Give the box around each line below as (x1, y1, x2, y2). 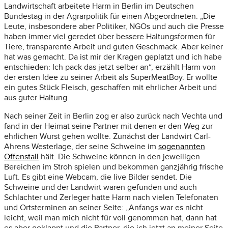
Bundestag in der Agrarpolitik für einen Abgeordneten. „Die (4, 11, 215, 22)
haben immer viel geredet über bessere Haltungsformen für (4, 32, 215, 42)
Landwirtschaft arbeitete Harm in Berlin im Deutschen (4, 1, 194, 12)
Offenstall (4, 152, 39, 162)
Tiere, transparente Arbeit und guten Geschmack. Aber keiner (4, 42, 223, 52)
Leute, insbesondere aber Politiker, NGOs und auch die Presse (4, 21, 224, 32)
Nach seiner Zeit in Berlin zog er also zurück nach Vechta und (4, 111, 222, 122)
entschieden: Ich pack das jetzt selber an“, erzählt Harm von (4, 62, 216, 73)
